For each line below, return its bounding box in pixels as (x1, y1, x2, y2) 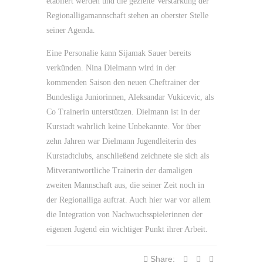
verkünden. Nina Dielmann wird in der (46, 63, 176, 72)
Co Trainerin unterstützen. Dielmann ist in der (46, 107, 200, 116)
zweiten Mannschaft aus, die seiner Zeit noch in (46, 181, 204, 190)
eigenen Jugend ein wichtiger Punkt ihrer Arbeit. (46, 225, 208, 234)
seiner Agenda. (46, 26, 95, 35)
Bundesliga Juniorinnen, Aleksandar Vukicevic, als (46, 93, 214, 102)
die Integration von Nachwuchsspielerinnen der (46, 210, 203, 219)
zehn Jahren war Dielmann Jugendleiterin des (46, 137, 196, 146)
